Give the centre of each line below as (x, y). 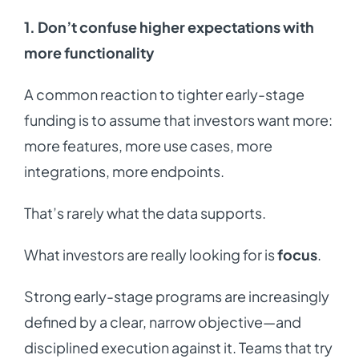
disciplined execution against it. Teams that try (178, 348)
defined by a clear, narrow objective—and (162, 322)
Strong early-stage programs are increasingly (176, 296)
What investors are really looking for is (150, 255)
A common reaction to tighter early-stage (164, 95)
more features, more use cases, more (148, 146)
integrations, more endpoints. (124, 171)
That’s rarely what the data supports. (145, 213)
